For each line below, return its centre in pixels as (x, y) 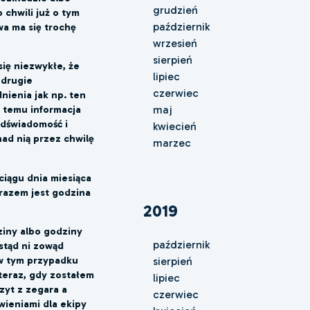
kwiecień (174, 126)
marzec (172, 143)
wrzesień (175, 43)
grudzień (175, 10)
